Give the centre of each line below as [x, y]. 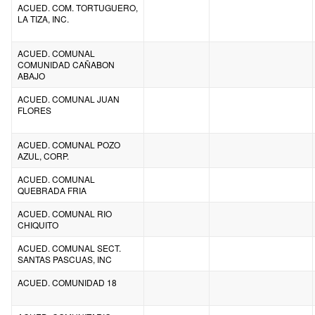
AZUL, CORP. [43, 155]
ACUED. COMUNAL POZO [69, 144]
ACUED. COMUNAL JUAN [69, 98]
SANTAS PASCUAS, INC [65, 259]
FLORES [34, 110]
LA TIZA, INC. [43, 18]
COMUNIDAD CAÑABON [66, 64]
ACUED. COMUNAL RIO [65, 213]
